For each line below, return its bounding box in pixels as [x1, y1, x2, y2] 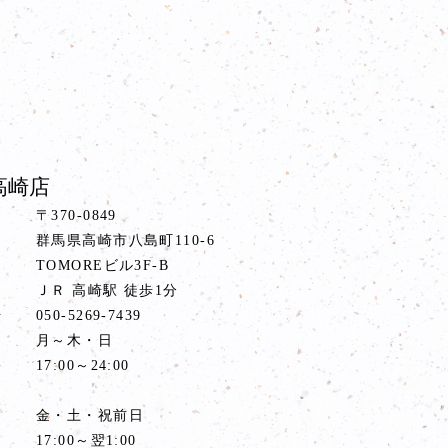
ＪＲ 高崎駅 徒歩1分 [35, 282, 179, 298]
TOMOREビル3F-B [35, 257, 170, 273]
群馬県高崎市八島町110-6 [35, 232, 216, 248]
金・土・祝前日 [35, 407, 144, 423]
